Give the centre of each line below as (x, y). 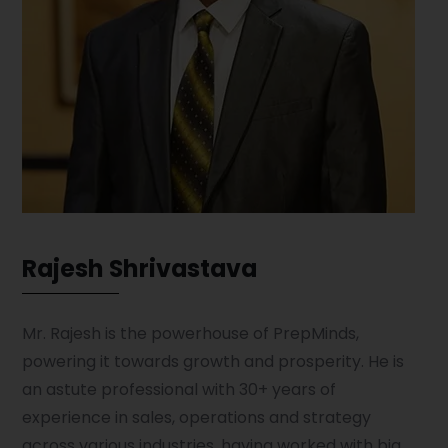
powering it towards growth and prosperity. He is (213, 361)
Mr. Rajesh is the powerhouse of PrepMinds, (190, 333)
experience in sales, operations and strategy (196, 417)
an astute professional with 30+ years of (179, 389)
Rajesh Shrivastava (139, 268)
